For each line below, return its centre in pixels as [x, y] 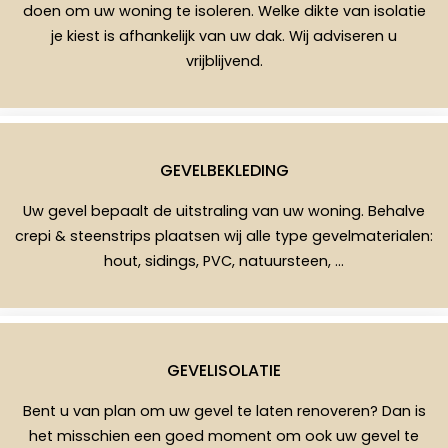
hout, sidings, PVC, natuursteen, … [224, 261]
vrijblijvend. [224, 61]
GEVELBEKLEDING [224, 171]
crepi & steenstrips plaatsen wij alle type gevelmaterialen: [224, 236]
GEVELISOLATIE [224, 371]
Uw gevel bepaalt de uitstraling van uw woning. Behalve [224, 211]
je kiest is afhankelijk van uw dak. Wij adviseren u [224, 36]
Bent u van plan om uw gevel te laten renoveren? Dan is [224, 411]
